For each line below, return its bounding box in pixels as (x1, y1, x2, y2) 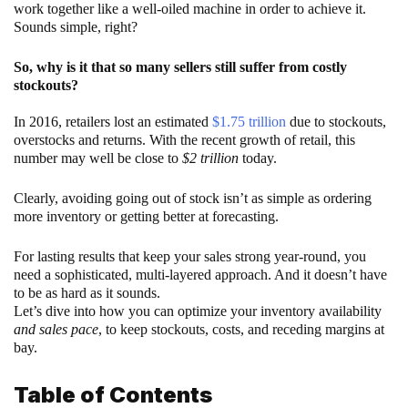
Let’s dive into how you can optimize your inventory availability (14, 302, 382, 319)
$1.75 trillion (212, 113, 286, 129)
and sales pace (14, 321, 98, 337)
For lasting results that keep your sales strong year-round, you (14, 248, 366, 264)
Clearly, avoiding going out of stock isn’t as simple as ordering (14, 189, 372, 206)
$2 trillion (178, 149, 239, 166)
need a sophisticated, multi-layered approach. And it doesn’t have (14, 266, 387, 282)
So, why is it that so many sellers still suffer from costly (14, 58, 347, 75)
